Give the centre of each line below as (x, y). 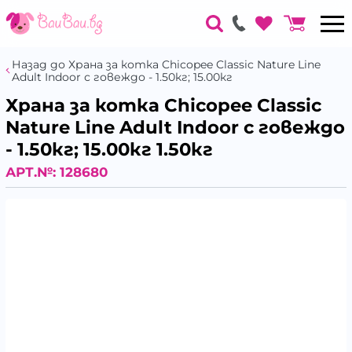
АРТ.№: (33, 172)
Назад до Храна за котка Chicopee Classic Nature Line (167, 64)
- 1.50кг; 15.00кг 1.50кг (109, 149)
